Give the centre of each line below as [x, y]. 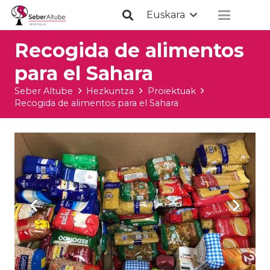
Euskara [166, 15]
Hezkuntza [110, 91]
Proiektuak [171, 91]
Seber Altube [44, 91]
